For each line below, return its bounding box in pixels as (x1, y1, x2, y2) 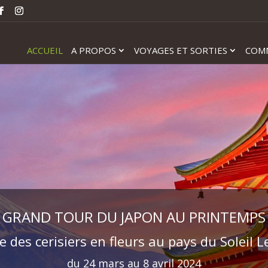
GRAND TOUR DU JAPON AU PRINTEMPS (2, 207, 266, 227)
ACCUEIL (26, 44, 63, 56)
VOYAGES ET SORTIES (133, 44, 227, 56)
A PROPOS (71, 44, 116, 56)
